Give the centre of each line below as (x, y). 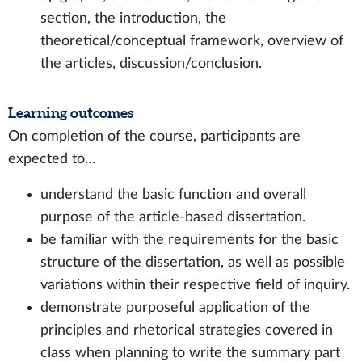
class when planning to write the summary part (190, 353)
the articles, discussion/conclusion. (153, 63)
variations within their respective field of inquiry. (195, 285)
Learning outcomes (71, 113)
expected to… (52, 159)
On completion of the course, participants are (154, 136)
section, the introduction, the (133, 18)
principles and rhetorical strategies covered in (187, 330)
